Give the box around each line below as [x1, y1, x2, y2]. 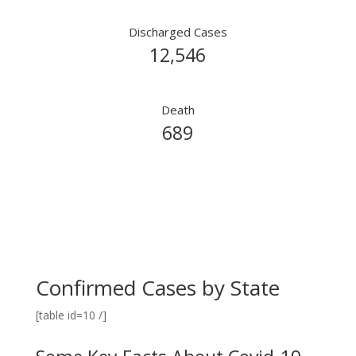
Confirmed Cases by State [35, 273, 280, 302]
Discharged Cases [128, 24, 227, 40]
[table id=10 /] [35, 308, 106, 323]
